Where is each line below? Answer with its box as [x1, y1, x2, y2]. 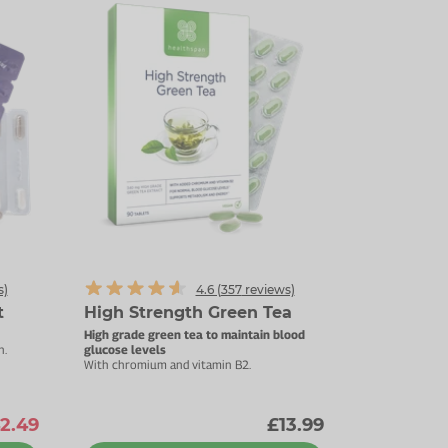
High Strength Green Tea [83, 303, 292, 322]
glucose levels [83, 342, 166, 357]
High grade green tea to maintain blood [83, 327, 305, 342]
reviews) [241, 282, 295, 297]
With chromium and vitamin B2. [83, 357, 251, 372]
